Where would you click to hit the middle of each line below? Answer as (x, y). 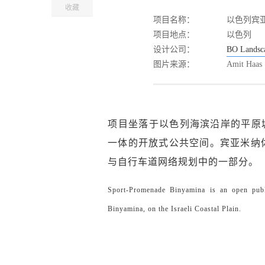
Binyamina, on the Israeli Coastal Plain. (175, 209)
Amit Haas (244, 64)
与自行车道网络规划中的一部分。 (183, 162)
